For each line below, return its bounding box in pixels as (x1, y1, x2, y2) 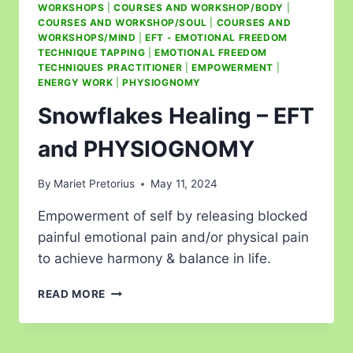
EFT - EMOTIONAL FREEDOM (145, 31, 288, 43)
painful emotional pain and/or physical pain (38, 229, 309, 246)
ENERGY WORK (38, 76, 113, 88)
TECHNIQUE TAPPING (38, 46, 146, 58)
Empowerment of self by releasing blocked (38, 208, 308, 225)
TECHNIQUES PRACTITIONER (38, 61, 183, 73)
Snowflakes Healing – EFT (38, 102, 314, 129)
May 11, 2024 (150, 177, 218, 191)
